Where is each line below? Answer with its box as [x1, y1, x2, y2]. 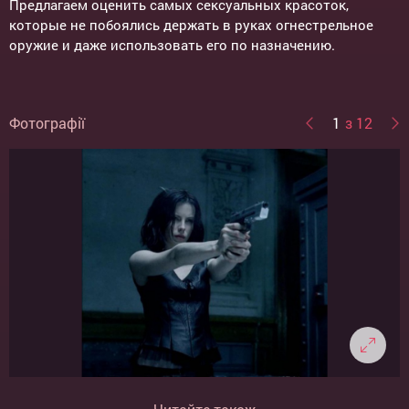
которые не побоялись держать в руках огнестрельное [9, 16, 373, 34]
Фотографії [9, 113, 85, 132]
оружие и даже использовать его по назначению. [9, 36, 335, 54]
